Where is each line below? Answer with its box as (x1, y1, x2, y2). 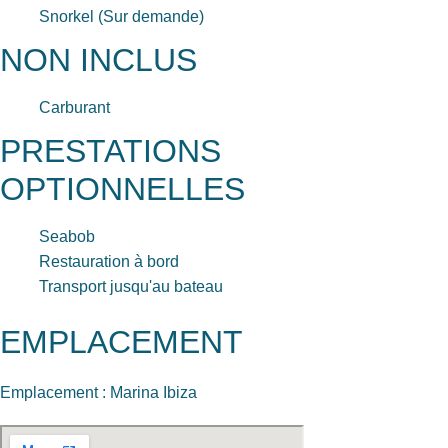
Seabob (39, 227, 95, 245)
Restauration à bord (39, 252, 179, 270)
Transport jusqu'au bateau (39, 277, 223, 295)
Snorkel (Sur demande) (39, 7, 204, 25)
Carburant (39, 98, 110, 116)
